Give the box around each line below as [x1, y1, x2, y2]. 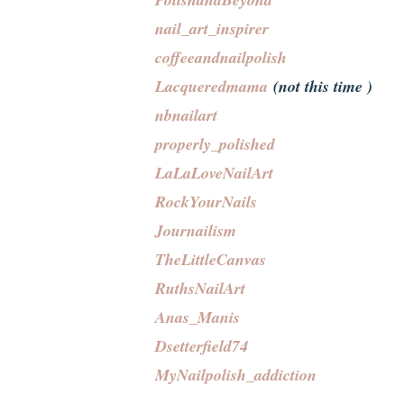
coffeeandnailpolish [155, 45, 287, 69]
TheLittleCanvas [155, 247, 266, 271]
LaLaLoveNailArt [155, 161, 273, 184]
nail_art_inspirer [155, 16, 269, 40]
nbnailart [155, 103, 217, 126]
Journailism [155, 218, 236, 242]
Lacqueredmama [155, 74, 268, 97]
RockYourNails [155, 189, 257, 213]
